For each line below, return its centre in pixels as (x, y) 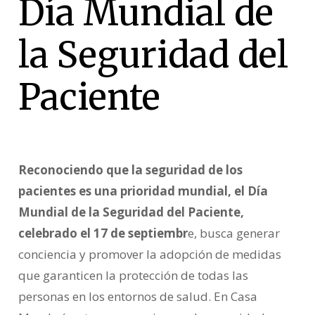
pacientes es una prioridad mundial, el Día (143, 191)
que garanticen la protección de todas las (133, 276)
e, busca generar (233, 233)
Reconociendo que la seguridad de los (130, 170)
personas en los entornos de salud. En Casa (137, 297)
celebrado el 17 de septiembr (103, 233)
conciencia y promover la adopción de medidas (149, 255)
